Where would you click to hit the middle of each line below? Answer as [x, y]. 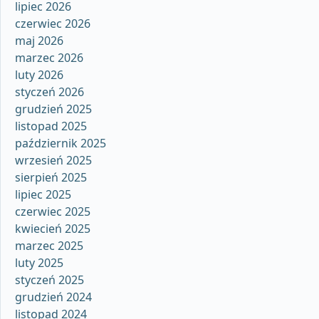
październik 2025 [61, 143]
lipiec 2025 [43, 195]
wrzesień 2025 [53, 161]
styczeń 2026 [49, 92]
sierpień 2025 [51, 178]
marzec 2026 [49, 58]
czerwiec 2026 [53, 24]
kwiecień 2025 [53, 229]
